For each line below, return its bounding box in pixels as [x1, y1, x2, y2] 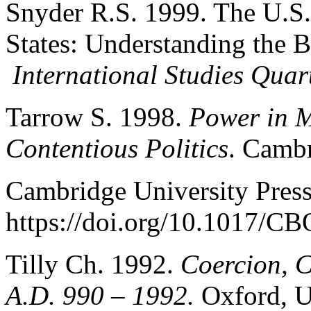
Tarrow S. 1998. [6, 101, 189, 132]
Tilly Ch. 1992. [6, 249, 180, 279]
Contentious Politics [6, 133, 228, 163]
